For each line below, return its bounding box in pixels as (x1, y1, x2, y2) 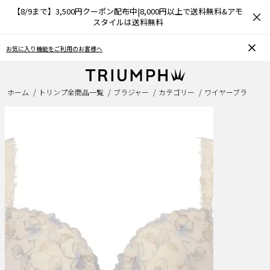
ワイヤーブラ (204, 87, 247, 98)
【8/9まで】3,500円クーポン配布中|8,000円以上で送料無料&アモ (13, 5, 243, 17)
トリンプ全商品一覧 (39, 87, 104, 98)
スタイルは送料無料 (92, 16, 163, 28)
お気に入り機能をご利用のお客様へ (6, 44, 102, 53)
